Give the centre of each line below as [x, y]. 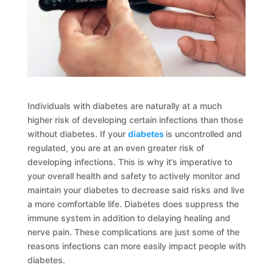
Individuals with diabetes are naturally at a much [124, 105]
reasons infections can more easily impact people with [136, 246]
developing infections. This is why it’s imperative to [129, 161]
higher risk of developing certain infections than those [135, 119]
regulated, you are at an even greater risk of [115, 147]
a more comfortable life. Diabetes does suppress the [133, 204]
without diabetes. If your [77, 133]
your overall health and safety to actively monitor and [133, 175]
